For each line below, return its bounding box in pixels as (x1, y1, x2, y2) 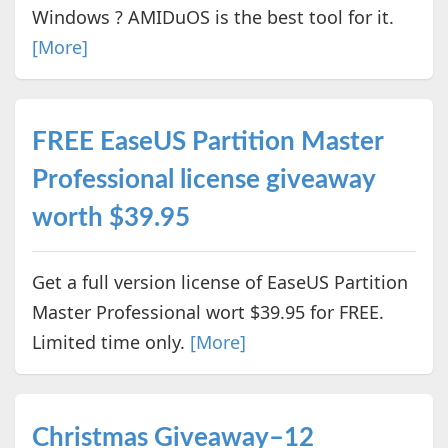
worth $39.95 (31, 205, 190, 232)
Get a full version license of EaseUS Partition (31, 270, 408, 295)
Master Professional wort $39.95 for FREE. (31, 300, 384, 325)
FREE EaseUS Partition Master (31, 129, 383, 156)
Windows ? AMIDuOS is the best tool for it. (31, 5, 394, 30)
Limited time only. (31, 330, 190, 355)
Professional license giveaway (31, 167, 375, 194)
